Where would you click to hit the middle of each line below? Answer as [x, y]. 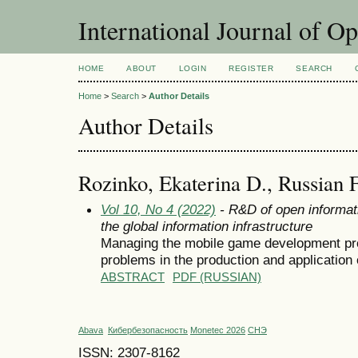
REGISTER [251, 68]
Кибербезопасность [148, 330]
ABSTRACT [133, 277]
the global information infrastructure [207, 226]
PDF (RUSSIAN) [217, 277]
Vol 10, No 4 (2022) [158, 209]
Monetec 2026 [218, 330]
